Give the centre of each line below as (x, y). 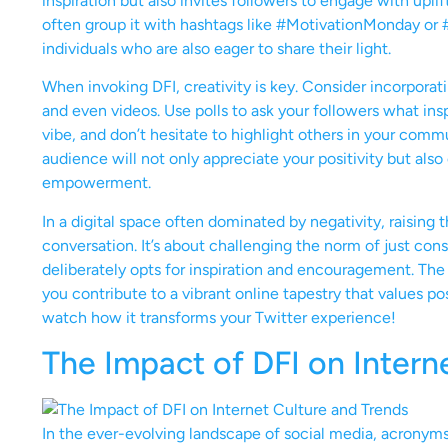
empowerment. (96, 183)
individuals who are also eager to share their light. (216, 48)
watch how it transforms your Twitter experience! (219, 317)
